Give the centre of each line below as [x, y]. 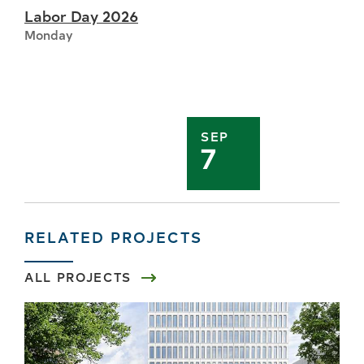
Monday [49, 34]
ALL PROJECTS [78, 276]
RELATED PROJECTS [113, 236]
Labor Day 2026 [81, 15]
